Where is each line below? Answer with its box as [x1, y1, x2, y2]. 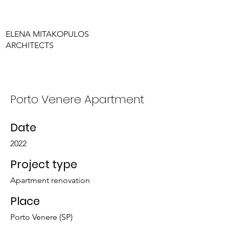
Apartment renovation [10, 175, 90, 186]
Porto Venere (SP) [10, 212, 73, 222]
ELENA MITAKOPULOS [6, 29, 89, 39]
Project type [10, 157, 77, 172]
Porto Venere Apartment [10, 91, 144, 108]
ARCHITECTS [6, 40, 54, 50]
